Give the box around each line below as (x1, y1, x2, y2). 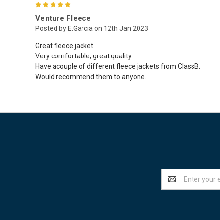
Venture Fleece (35, 14, 91, 23)
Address (161, 180, 187, 189)
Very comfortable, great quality (35, 52, 132, 60)
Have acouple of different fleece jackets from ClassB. (35, 62, 200, 71)
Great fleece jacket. (35, 42, 95, 50)
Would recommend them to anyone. (35, 73, 146, 81)
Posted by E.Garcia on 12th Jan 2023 (35, 25, 148, 33)
